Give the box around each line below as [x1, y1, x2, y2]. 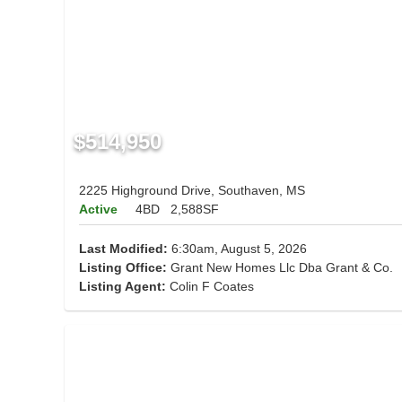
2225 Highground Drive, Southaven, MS [79, 183, 305, 198]
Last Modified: [79, 241, 168, 257]
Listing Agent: [79, 279, 170, 294]
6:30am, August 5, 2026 [168, 241, 307, 257]
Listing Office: [79, 260, 167, 275]
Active [79, 202, 118, 217]
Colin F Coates [170, 279, 254, 294]
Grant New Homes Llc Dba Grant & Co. [167, 260, 393, 275]
